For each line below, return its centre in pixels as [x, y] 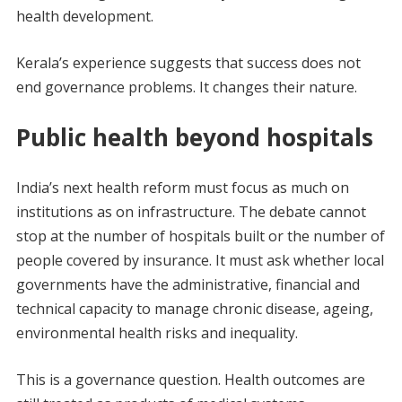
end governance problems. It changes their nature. [186, 87]
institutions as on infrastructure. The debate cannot [191, 211]
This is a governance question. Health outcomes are [190, 379]
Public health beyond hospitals [194, 137]
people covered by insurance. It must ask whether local [200, 260]
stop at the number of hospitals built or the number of [200, 236]
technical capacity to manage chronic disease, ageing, [194, 308]
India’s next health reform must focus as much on [182, 187]
